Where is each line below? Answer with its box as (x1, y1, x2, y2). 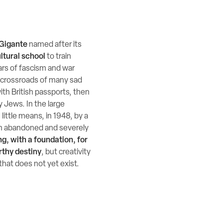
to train (45, 53, 71, 61)
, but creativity (41, 148, 91, 156)
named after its (27, 41, 82, 49)
